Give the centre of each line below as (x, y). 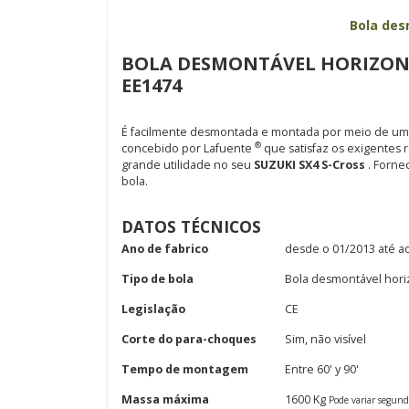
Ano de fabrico (165, 249)
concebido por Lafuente (188, 148)
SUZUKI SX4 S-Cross (309, 165)
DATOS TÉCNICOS (191, 226)
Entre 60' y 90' (322, 369)
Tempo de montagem (185, 369)
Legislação (153, 309)
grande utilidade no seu (186, 165)
